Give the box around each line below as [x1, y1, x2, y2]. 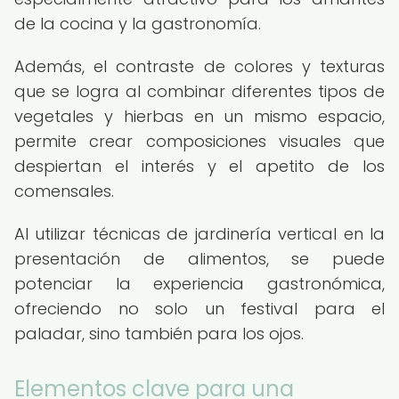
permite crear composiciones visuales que [14, 130, 385, 152]
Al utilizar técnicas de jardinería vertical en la [14, 223, 385, 245]
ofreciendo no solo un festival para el [14, 297, 385, 320]
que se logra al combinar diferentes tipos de [14, 80, 385, 102]
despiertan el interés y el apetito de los [14, 155, 385, 177]
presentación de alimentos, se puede [14, 248, 385, 270]
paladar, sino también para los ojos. [14, 322, 304, 345]
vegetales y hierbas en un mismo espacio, [14, 105, 385, 127]
